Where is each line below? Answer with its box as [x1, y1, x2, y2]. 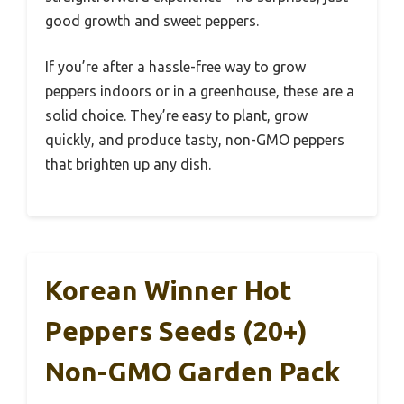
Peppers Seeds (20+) [45, 315, 308, 346]
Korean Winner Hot [45, 274, 292, 306]
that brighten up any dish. [45, 155, 211, 172]
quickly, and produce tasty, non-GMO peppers [45, 131, 344, 148]
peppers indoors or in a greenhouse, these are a [45, 82, 354, 99]
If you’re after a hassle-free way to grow [45, 58, 306, 75]
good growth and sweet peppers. [45, 12, 259, 29]
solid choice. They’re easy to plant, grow [45, 106, 308, 124]
